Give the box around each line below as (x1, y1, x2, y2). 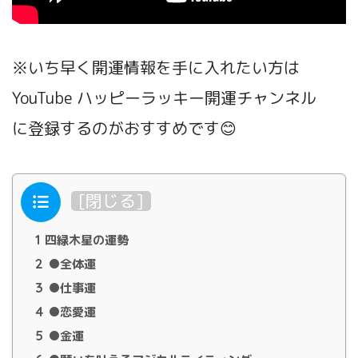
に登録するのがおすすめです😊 (12, 116, 237, 139)
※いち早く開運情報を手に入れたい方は (12, 55, 300, 78)
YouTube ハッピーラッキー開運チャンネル (12, 86, 316, 109)
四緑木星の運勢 (42, 231, 129, 249)
